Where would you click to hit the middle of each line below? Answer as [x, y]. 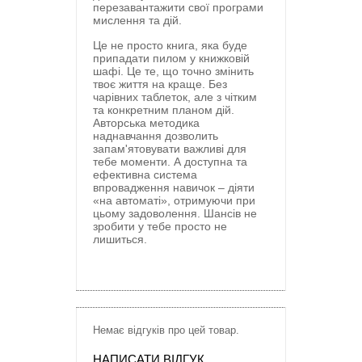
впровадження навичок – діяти [174, 187]
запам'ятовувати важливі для [170, 149]
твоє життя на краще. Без [160, 84]
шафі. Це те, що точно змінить [173, 71]
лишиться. [120, 239]
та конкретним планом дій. [164, 110]
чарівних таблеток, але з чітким [175, 97]
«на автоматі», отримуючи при [174, 200]
